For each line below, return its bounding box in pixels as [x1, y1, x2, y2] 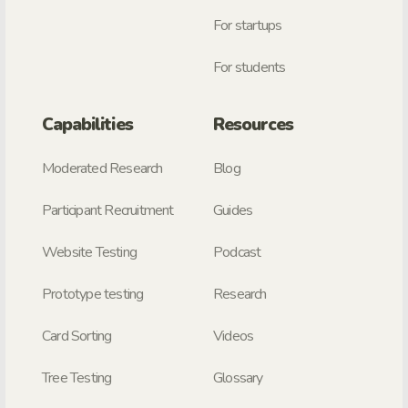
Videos [213, 325, 254, 346]
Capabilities [42, 112, 133, 137]
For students [213, 56, 286, 77]
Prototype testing [42, 283, 144, 304]
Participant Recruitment [42, 199, 174, 220]
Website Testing [42, 241, 137, 262]
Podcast [213, 241, 261, 262]
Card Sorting [42, 325, 112, 346]
